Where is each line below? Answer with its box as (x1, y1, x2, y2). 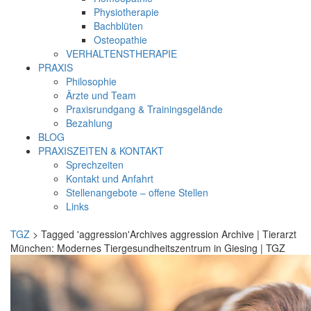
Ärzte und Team (66, 88, 136, 102)
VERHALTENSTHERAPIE (66, 47, 177, 60)
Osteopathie (94, 33, 147, 47)
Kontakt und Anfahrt (66, 171, 153, 185)
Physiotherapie (94, 5, 159, 19)
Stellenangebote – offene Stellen (66, 185, 208, 199)
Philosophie (66, 74, 117, 88)
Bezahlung (66, 116, 112, 130)
